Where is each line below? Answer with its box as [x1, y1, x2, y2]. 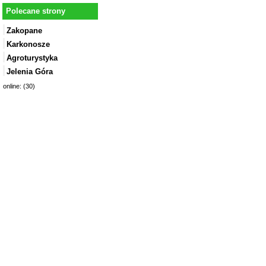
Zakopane [7, 26, 42, 36]
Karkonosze [7, 40, 50, 49]
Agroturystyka [7, 53, 58, 63]
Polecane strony [6, 7, 65, 16]
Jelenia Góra [7, 67, 53, 77]
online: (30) [3, 83, 35, 90]
